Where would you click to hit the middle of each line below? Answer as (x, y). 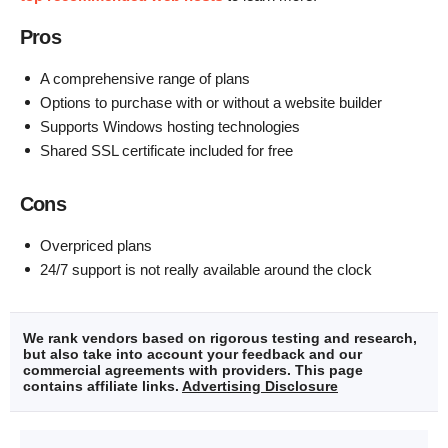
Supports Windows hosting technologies (170, 126)
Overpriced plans (96, 245)
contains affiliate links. (102, 385)
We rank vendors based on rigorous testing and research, (220, 337)
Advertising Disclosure (260, 385)
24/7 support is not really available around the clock (206, 269)
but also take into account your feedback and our (192, 353)
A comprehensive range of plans (145, 78)
